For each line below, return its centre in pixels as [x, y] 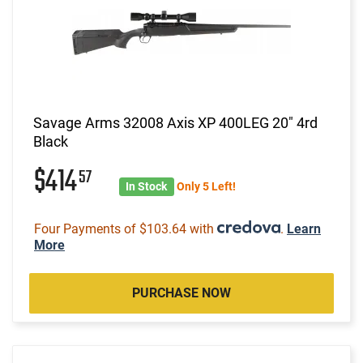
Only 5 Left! [206, 186]
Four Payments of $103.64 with [126, 228]
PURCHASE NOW [181, 293]
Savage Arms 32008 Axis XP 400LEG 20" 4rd [175, 122]
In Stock [147, 186]
